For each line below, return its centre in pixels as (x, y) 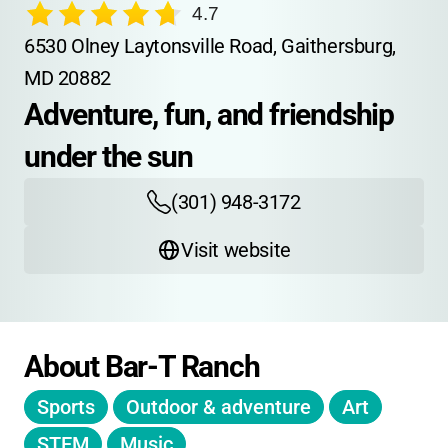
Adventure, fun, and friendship (209, 114)
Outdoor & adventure (218, 407)
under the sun (108, 156)
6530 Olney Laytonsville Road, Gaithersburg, (210, 46)
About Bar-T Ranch (142, 366)
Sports (66, 407)
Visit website (236, 250)
